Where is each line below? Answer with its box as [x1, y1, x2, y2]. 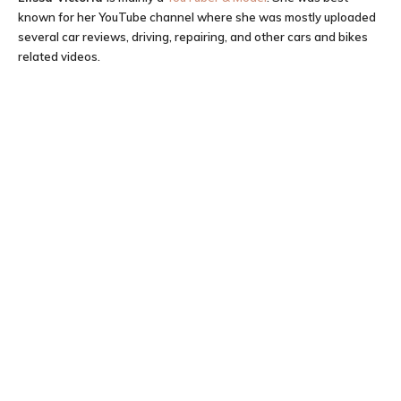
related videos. [18, 49, 100, 64]
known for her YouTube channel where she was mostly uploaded [18, 10, 376, 24]
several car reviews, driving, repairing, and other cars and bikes [18, 30, 368, 44]
